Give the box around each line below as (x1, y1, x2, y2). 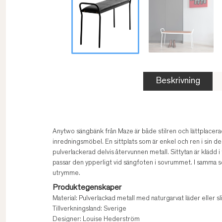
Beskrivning (156, 77, 200, 86)
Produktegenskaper (53, 184, 121, 192)
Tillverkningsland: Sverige (53, 206, 126, 213)
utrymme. (53, 170, 80, 177)
